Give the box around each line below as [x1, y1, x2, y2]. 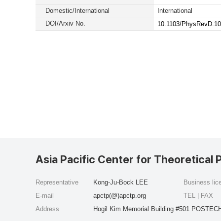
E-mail [36, 192, 54, 199]
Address [36, 205, 59, 213]
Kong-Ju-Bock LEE [93, 179, 148, 186]
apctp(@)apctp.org [93, 192, 146, 199]
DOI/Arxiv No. [45, 20, 85, 27]
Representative [36, 179, 78, 186]
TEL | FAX [184, 192, 215, 199]
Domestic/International [45, 7, 110, 14]
